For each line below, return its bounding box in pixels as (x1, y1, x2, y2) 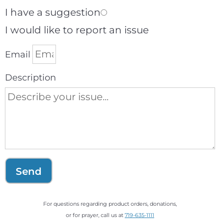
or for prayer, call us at (66, 211, 125, 219)
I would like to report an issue (5, 24, 149, 36)
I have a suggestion (5, 6, 101, 18)
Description (5, 72, 56, 83)
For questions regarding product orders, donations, (43, 200, 177, 207)
